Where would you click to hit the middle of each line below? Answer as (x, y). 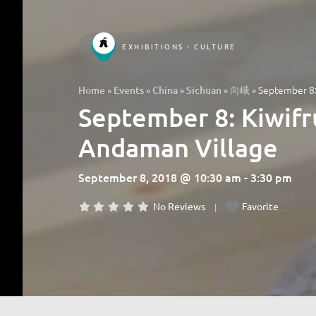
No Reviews (180, 206)
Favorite (261, 206)
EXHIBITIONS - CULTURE (179, 46)
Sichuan (204, 90)
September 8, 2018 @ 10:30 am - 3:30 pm (185, 177)
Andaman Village (178, 147)
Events (129, 90)
